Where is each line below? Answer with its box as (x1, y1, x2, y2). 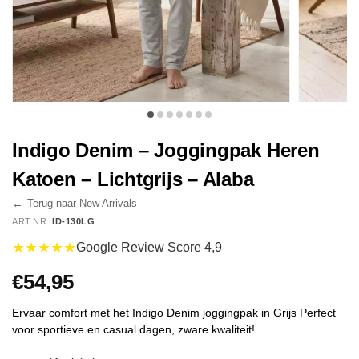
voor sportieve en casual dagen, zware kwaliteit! (12, 322, 255, 336)
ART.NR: (12, 216, 52, 226)
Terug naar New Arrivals (27, 197, 137, 210)
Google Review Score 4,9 (76, 240, 222, 255)
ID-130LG (52, 216, 95, 226)
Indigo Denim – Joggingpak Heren (12, 139, 320, 161)
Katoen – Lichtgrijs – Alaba (12, 168, 254, 190)
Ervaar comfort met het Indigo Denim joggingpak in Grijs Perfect (12, 305, 336, 319)
